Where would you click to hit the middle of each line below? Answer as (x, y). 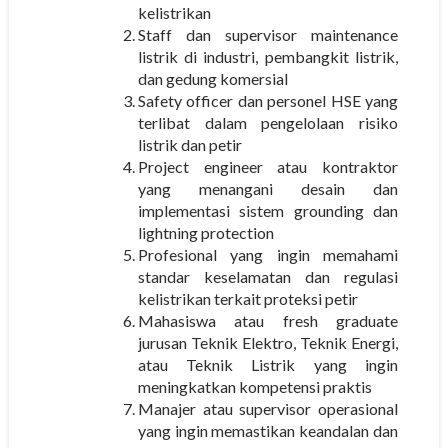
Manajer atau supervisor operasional (268, 408)
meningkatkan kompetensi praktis (254, 386)
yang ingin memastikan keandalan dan (268, 430)
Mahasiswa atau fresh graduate (268, 320)
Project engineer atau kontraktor (268, 166)
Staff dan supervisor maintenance (268, 34)
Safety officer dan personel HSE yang (268, 100)
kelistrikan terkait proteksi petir (247, 298)
